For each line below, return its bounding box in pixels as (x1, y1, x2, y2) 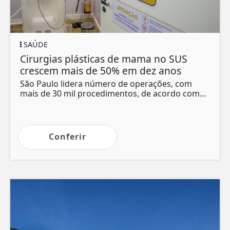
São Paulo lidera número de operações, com (20, 78, 192, 90)
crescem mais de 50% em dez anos (20, 64, 181, 78)
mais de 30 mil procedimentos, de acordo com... (20, 88, 206, 100)
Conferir (49, 131, 86, 143)
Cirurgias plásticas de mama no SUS (20, 52, 187, 66)
